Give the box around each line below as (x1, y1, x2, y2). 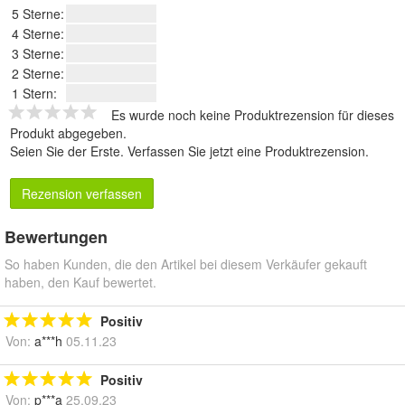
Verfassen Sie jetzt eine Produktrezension (127, 142, 365, 161)
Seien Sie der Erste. (10, 142, 127, 161)
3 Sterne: (12, 44, 64, 63)
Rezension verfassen (22, 184, 142, 203)
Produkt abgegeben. (10, 124, 127, 143)
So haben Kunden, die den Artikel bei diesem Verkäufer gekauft (5, 255, 367, 274)
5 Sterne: (12, 5, 64, 24)
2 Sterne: (12, 64, 64, 83)
